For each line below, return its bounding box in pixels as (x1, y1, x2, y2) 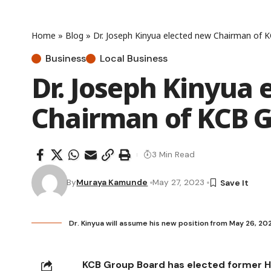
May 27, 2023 (152, 177, 205, 188)
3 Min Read (152, 149, 195, 160)
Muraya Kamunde (76, 177, 148, 188)
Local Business (100, 51, 168, 65)
